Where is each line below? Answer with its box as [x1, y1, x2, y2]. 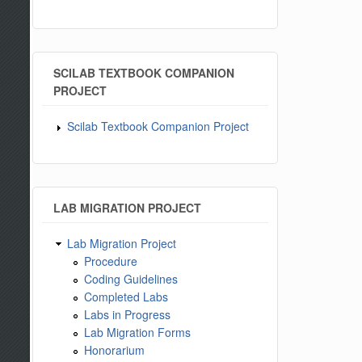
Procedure [84, 252, 138, 269]
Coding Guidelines [84, 270, 179, 287]
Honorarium [84, 341, 145, 358]
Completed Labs [84, 288, 169, 305]
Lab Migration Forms [84, 323, 192, 340]
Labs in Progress [84, 305, 171, 322]
